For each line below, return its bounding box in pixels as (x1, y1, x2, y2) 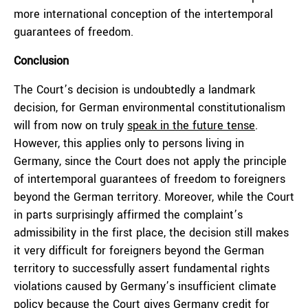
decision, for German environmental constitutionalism (14, 100, 285, 115)
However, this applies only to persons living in (14, 135, 244, 151)
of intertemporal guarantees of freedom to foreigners (14, 171, 285, 187)
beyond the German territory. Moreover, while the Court (14, 189, 294, 205)
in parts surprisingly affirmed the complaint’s (14, 207, 243, 223)
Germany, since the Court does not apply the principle (14, 153, 287, 169)
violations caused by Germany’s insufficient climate (14, 278, 276, 294)
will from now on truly (14, 118, 127, 133)
